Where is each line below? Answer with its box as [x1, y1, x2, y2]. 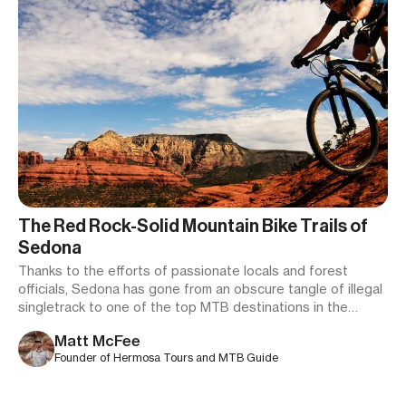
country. [18, 317, 66, 333]
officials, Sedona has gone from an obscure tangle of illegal [18, 281, 382, 296]
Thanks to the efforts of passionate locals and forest [18, 263, 348, 278]
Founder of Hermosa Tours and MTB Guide [54, 351, 278, 364]
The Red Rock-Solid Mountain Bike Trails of [18, 215, 368, 237]
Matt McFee [54, 332, 140, 350]
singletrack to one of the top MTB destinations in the [18, 299, 348, 314]
